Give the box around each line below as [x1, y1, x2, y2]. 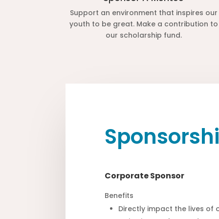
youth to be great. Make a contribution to [69, 19, 218, 29]
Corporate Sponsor [105, 170, 185, 182]
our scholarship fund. [105, 30, 182, 41]
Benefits [105, 191, 134, 201]
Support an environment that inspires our [69, 8, 218, 18]
